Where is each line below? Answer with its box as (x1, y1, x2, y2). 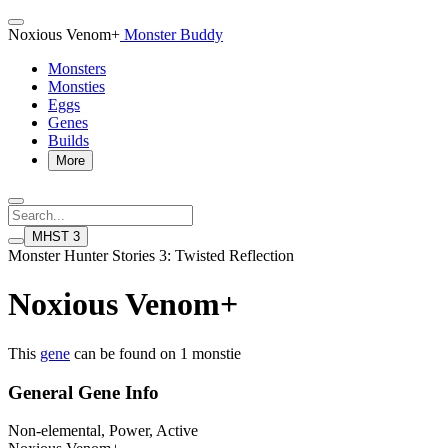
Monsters (48, 60, 106, 77)
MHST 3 (32, 229, 80, 244)
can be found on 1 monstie (70, 344, 241, 362)
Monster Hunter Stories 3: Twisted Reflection (8, 247, 294, 264)
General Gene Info (8, 381, 159, 403)
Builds (48, 132, 89, 149)
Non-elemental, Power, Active (8, 422, 198, 440)
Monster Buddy (120, 26, 223, 43)
